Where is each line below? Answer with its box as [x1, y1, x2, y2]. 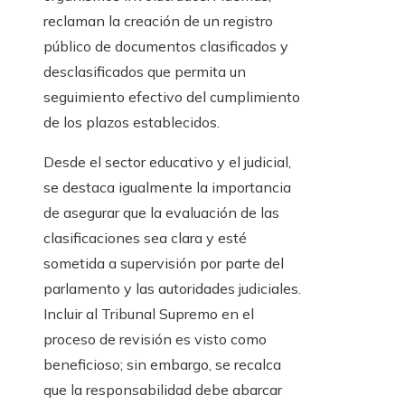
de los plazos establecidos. [43, 113, 220, 132]
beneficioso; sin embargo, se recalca [43, 355, 281, 374]
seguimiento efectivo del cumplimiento [43, 88, 300, 107]
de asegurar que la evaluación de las [43, 203, 279, 222]
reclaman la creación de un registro [43, 12, 273, 31]
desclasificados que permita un [43, 62, 246, 81]
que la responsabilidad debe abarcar [43, 381, 282, 400]
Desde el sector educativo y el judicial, [43, 153, 291, 172]
